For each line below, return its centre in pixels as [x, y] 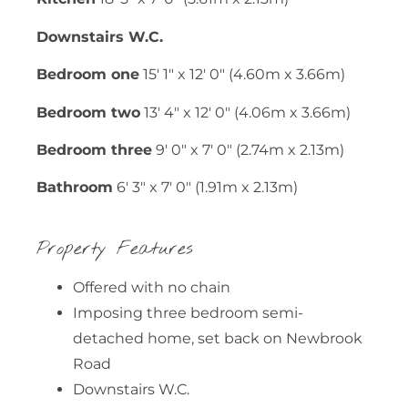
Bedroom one [88, 75]
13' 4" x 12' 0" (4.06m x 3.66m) [247, 112]
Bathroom [75, 188]
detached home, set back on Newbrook [218, 338]
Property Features [115, 249]
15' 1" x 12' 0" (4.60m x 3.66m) [244, 75]
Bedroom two [88, 112]
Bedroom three [94, 149]
